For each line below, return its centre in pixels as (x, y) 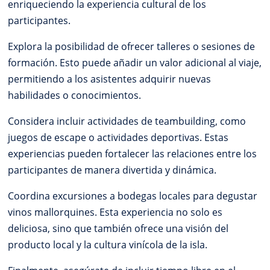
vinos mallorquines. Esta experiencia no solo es (115, 212)
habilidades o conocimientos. (75, 96)
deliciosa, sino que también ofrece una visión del (118, 229)
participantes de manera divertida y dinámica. (112, 170)
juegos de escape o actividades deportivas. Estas (118, 138)
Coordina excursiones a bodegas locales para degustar (133, 196)
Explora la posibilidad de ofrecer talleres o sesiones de (132, 47)
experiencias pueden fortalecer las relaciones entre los (133, 154)
